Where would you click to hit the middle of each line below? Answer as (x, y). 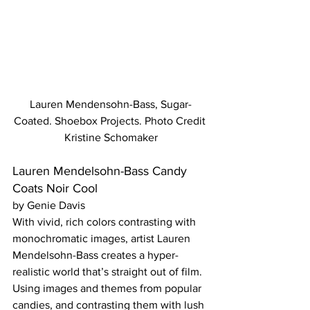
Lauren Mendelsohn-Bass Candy (101, 171)
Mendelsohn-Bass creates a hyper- (95, 255)
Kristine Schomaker (111, 137)
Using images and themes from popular (108, 288)
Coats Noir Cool (55, 188)
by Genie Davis (49, 205)
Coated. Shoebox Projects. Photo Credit (111, 120)
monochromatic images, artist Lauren (103, 238)
